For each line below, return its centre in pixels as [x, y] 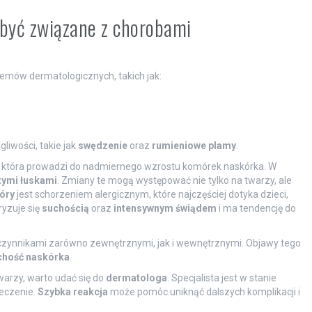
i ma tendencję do [256, 208]
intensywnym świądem [165, 208]
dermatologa [136, 278]
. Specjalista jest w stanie [221, 278]
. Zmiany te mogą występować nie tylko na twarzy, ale [174, 180]
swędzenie [102, 145]
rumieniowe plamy [194, 145]
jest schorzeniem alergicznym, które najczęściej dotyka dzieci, [151, 194]
